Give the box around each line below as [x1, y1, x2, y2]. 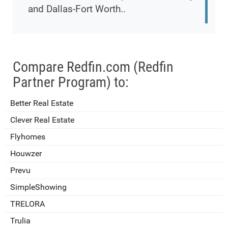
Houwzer [10, 149, 42, 159]
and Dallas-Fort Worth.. [28, 3, 126, 15]
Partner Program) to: [13, 74, 129, 91]
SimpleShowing [10, 182, 67, 192]
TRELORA [10, 199, 45, 209]
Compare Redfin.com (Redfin [13, 59, 174, 76]
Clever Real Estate [10, 115, 74, 125]
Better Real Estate [10, 98, 73, 108]
